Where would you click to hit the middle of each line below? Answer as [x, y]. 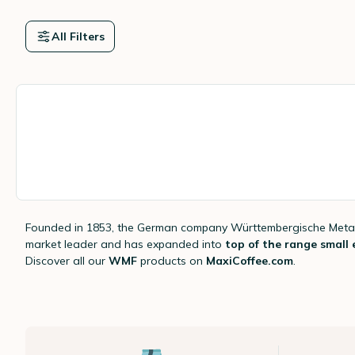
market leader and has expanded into [125, 244]
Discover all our [67, 261]
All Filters [78, 36]
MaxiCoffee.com [250, 261]
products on [172, 261]
